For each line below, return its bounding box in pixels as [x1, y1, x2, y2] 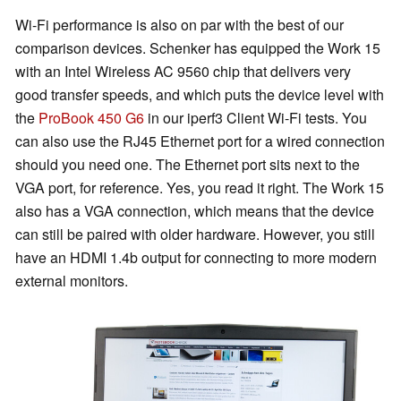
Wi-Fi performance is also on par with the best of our [15, 14, 344, 36]
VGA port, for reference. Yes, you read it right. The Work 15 [15, 177, 384, 199]
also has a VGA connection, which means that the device [15, 200, 374, 222]
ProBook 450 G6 [38, 107, 144, 129]
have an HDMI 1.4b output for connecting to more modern [15, 247, 377, 269]
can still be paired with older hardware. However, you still [15, 224, 375, 245]
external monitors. [15, 270, 128, 292]
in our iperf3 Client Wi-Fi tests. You [144, 107, 367, 129]
